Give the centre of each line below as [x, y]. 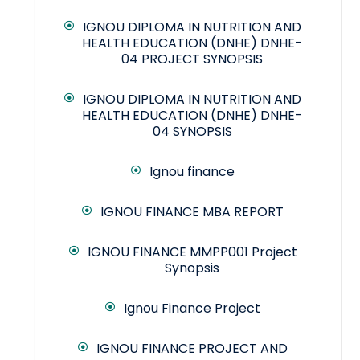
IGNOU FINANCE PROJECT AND [192, 349]
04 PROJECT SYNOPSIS [192, 59]
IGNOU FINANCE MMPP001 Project [192, 252]
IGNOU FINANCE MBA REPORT [192, 212]
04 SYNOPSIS [192, 132]
